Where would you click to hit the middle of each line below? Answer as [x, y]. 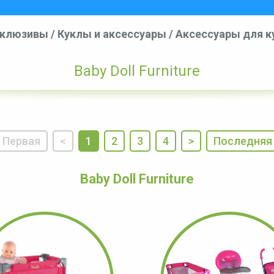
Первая [21, 141]
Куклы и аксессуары [112, 34]
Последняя [243, 141]
